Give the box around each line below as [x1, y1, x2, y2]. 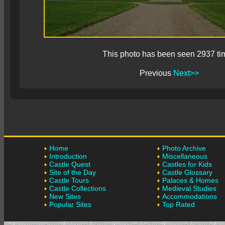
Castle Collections [49, 184, 106, 192]
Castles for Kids [162, 160, 212, 168]
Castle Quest [49, 160, 90, 168]
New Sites [49, 192, 81, 200]
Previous [140, 69, 173, 77]
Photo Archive [162, 144, 206, 152]
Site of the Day [49, 168, 96, 176]
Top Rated [162, 200, 195, 208]
